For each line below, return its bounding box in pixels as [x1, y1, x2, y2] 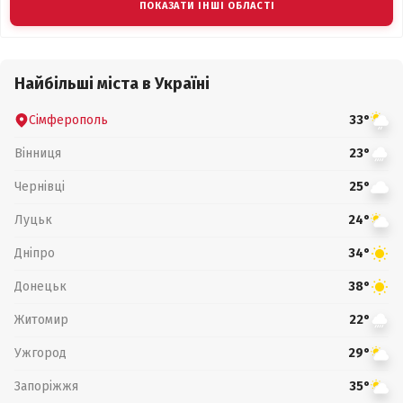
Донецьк [14, 278, 67, 294]
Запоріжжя [14, 378, 78, 394]
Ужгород [14, 345, 67, 361]
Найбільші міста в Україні [14, 74, 210, 94]
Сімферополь [29, 112, 108, 128]
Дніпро [14, 245, 55, 261]
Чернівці [14, 178, 65, 194]
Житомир [14, 311, 68, 327]
